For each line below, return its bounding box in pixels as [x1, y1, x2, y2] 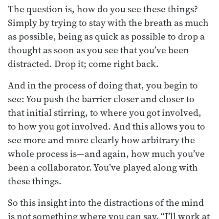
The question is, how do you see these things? [8, 2, 198, 15]
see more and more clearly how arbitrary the [8, 133, 195, 146]
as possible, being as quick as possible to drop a [8, 29, 205, 43]
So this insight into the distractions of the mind [8, 196, 204, 209]
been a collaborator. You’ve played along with [8, 160, 198, 174]
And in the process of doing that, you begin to [8, 78, 198, 91]
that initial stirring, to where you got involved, [8, 106, 201, 119]
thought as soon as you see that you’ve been [8, 43, 189, 56]
